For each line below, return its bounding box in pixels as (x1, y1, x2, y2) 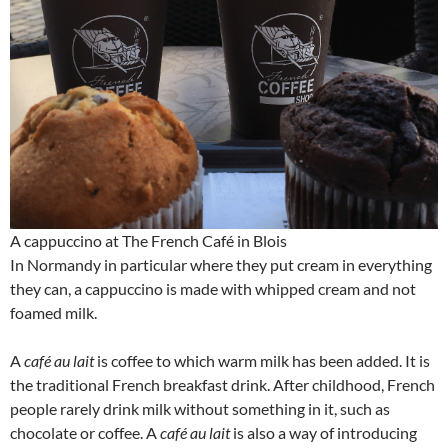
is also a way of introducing (230, 422, 417, 442)
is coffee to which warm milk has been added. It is (94, 350, 430, 370)
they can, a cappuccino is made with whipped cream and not (10, 278, 416, 298)
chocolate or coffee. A (10, 422, 160, 442)
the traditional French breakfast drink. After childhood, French (10, 374, 435, 394)
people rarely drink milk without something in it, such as (10, 398, 390, 418)
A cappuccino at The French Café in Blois (10, 230, 287, 250)
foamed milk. (10, 302, 97, 322)
